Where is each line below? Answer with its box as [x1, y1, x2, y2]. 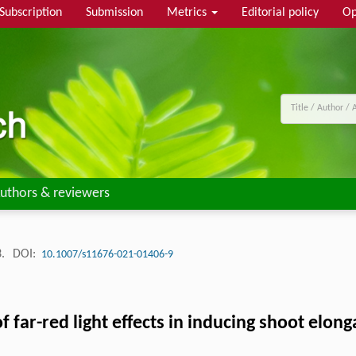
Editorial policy [242, 6, 319, 19]
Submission [86, 6, 143, 19]
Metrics [167, 6, 210, 19]
